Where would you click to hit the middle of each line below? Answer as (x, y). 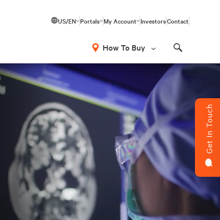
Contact (178, 21)
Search (190, 56)
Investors (153, 21)
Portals (90, 21)
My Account (120, 21)
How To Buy (124, 47)
